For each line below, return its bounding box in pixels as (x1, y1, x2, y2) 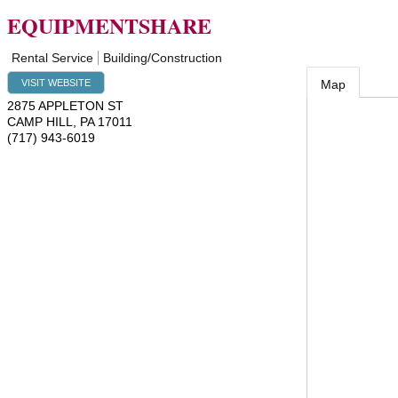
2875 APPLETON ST (7, 99, 123, 113)
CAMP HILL (7, 115, 73, 129)
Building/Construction (103, 51, 222, 65)
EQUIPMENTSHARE (7, 10, 211, 41)
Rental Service (12, 51, 93, 65)
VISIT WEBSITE (21, 77, 91, 88)
